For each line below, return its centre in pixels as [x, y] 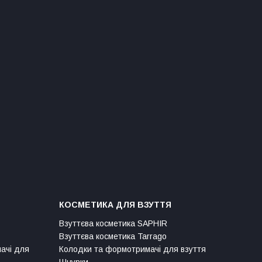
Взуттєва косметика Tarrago [113, 236]
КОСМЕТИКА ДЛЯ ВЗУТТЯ [115, 204]
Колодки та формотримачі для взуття [132, 249]
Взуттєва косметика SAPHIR [113, 223]
